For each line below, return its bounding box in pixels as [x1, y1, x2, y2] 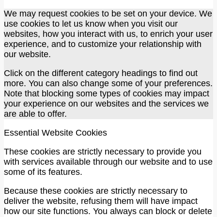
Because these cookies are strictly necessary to [4, 186, 187, 196]
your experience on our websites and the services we [4, 98, 209, 108]
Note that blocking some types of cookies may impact [4, 88, 209, 98]
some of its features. [4, 167, 82, 177]
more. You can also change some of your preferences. [4, 78, 213, 88]
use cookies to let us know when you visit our [4, 18, 178, 29]
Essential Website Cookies [4, 127, 107, 138]
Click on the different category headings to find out [4, 68, 198, 78]
